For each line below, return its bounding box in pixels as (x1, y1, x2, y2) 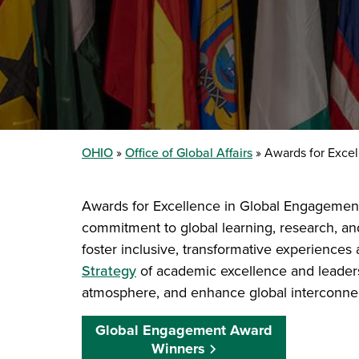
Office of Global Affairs (125, 143, 252, 162)
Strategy (82, 260, 136, 281)
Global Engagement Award (95, 320, 272, 341)
